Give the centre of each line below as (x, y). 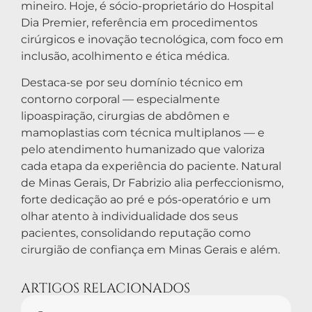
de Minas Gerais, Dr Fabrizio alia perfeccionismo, (152, 183)
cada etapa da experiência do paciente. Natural (151, 166)
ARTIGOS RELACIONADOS (106, 289)
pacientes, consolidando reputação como (136, 233)
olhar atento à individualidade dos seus (130, 217)
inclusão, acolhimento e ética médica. (125, 56)
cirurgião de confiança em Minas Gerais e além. (150, 250)
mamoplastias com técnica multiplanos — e (143, 133)
